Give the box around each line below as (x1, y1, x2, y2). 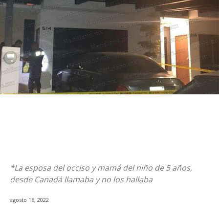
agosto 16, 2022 (10, 196, 49, 204)
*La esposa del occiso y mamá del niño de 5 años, (10, 162, 192, 173)
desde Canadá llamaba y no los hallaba (10, 174, 153, 185)
